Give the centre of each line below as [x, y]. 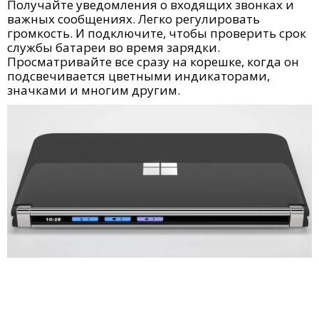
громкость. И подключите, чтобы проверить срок [157, 33]
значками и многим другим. [94, 90]
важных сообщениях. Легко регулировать [134, 19]
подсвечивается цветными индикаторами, [138, 76]
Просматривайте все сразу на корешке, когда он [153, 62]
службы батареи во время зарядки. [114, 47]
